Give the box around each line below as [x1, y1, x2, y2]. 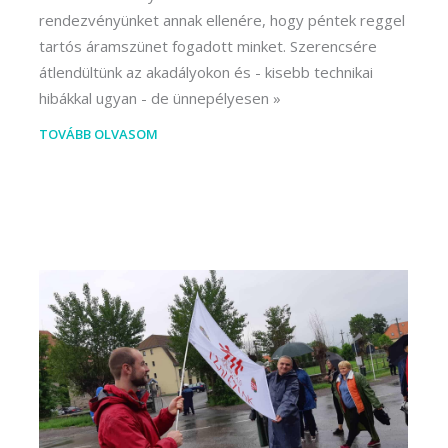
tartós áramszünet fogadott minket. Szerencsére [39, 36, 377, 57]
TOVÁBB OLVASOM [39, 125, 158, 144]
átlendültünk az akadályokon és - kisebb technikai [39, 62, 373, 83]
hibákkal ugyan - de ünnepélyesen [39, 88, 269, 109]
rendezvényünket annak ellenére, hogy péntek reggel [39, 10, 405, 31]
